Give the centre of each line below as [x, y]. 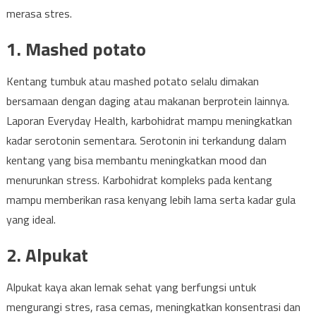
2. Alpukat [47, 255]
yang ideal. [31, 219]
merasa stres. [39, 13]
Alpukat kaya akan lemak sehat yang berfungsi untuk [131, 287]
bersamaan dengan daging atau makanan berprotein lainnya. [147, 101]
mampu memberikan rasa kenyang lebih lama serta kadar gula [151, 200]
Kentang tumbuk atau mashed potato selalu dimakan [132, 81]
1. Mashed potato [76, 49]
